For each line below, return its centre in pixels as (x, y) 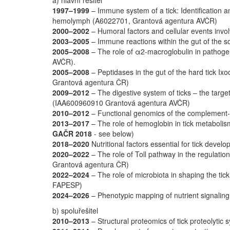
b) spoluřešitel (75, 210)
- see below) (113, 133)
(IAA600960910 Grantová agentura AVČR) (121, 102)
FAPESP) (67, 185)
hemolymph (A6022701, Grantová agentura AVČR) (135, 20)
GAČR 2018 (72, 133)
